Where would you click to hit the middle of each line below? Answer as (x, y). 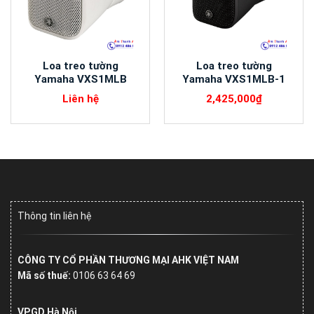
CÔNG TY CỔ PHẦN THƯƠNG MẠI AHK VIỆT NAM (128, 260)
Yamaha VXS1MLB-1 (234, 80)
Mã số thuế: (44, 275)
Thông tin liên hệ (54, 216)
